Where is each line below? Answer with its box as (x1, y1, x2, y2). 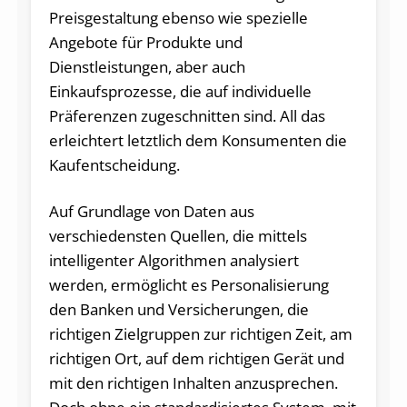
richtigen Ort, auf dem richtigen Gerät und (48, 347, 344, 369)
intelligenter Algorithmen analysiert (48, 249, 299, 271)
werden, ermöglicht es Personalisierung (48, 273, 329, 295)
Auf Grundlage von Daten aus (48, 200, 254, 222)
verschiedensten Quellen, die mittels (48, 224, 307, 246)
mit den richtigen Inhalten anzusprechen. (48, 372, 338, 393)
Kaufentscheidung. (48, 154, 180, 175)
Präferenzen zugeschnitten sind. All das (48, 104, 325, 126)
